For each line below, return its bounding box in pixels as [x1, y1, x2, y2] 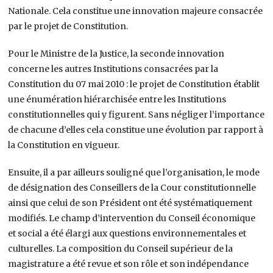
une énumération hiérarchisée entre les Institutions [8, 93, 227, 105]
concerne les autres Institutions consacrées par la [8, 63, 219, 74]
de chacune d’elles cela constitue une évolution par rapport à [8, 124, 264, 135]
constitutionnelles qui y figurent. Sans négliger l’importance [8, 108, 265, 120]
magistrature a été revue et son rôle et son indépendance [8, 258, 249, 269]
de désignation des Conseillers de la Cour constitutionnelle [8, 182, 257, 193]
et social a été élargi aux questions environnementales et [8, 227, 247, 239]
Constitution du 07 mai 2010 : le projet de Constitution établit [8, 78, 260, 90]
